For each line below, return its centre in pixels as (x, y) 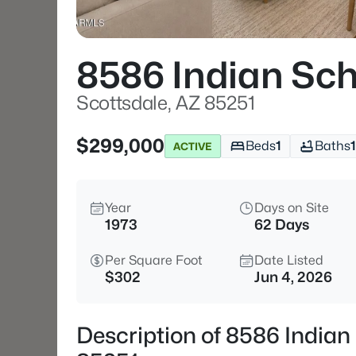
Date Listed (289, 260)
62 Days (282, 224)
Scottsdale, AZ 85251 (166, 103)
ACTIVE (193, 146)
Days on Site (292, 208)
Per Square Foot (154, 260)
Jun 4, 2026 (293, 277)
